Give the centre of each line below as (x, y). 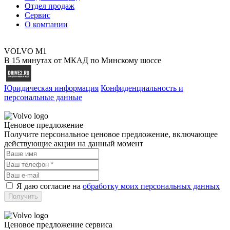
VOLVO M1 (25, 51)
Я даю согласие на (50, 186)
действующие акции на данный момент (74, 143)
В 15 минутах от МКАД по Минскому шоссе (83, 60)
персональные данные (43, 97)
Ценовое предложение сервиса (58, 224)
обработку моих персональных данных (151, 186)
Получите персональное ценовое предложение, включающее (111, 134)
